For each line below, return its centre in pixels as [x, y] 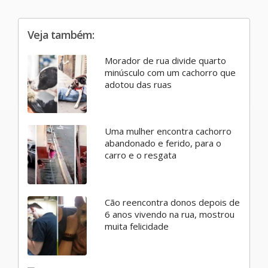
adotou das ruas [138, 84]
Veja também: [61, 34]
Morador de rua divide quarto [165, 60]
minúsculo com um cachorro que [170, 72]
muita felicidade [136, 226]
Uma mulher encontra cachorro [168, 131]
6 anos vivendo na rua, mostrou [169, 214]
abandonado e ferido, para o [163, 143]
